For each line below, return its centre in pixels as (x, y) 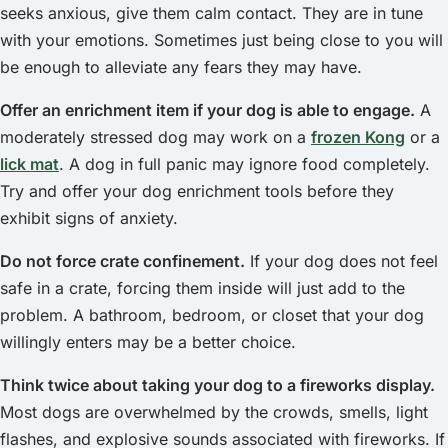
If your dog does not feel (341, 261)
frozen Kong (358, 137)
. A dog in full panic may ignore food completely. (244, 164)
